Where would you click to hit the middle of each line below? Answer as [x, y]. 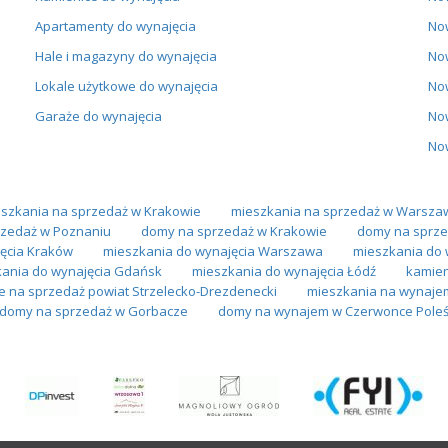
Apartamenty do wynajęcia [115, 25]
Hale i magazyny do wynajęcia [125, 55]
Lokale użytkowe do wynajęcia [126, 85]
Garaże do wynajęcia [98, 115]
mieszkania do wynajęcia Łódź [283, 270]
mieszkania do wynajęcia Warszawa [212, 250]
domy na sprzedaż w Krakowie [233, 230]
